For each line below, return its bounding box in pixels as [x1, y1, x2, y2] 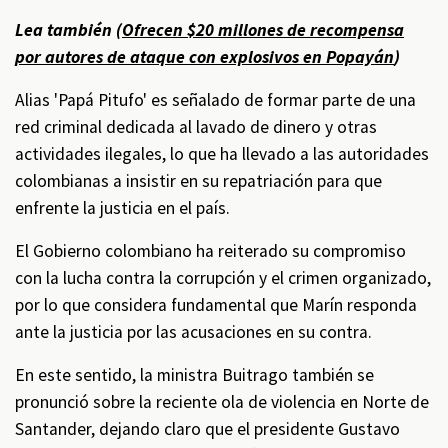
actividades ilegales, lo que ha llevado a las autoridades [15, 143, 429, 165]
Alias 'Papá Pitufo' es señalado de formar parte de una [15, 89, 416, 111]
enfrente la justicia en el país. [15, 197, 230, 219]
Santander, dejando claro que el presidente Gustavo [15, 418, 400, 440]
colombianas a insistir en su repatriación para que [15, 170, 382, 192]
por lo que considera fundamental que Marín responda [15, 294, 417, 316]
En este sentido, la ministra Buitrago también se [15, 364, 374, 386]
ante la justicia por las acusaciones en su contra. [15, 321, 372, 343]
